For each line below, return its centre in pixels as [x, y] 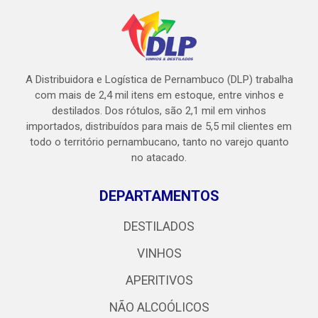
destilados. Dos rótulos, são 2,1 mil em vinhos [159, 111]
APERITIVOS [159, 280]
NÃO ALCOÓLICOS [159, 307]
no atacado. [159, 158]
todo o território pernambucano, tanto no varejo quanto [159, 142]
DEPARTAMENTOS [159, 196]
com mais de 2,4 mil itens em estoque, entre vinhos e [159, 95]
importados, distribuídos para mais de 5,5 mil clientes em [159, 126]
